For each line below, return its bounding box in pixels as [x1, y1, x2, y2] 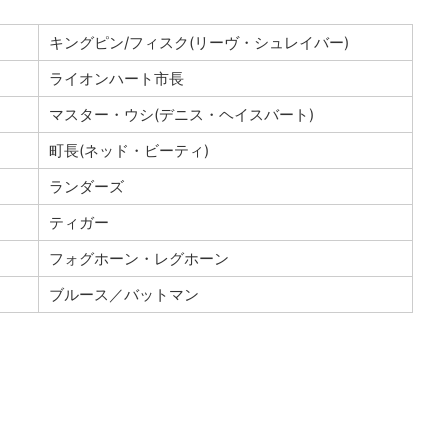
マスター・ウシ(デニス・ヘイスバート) [48, 104, 314, 124]
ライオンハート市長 [48, 68, 184, 88]
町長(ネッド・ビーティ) [48, 140, 209, 160]
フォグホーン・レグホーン [48, 248, 229, 268]
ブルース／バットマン [48, 284, 199, 304]
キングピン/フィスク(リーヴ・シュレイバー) [48, 32, 349, 52]
